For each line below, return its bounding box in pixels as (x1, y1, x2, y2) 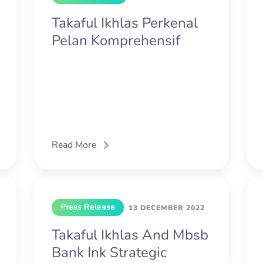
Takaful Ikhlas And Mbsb (51, 225, 208, 245)
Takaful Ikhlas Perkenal (51, 14, 198, 33)
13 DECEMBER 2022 (128, 203, 205, 213)
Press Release (60, 201, 115, 213)
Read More (51, 139, 96, 152)
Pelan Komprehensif (51, 31, 180, 50)
